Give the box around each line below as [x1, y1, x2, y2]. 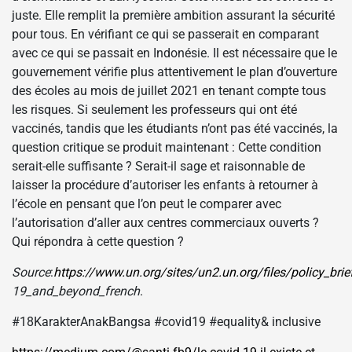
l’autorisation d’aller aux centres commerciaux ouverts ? [12, 214, 319, 230]
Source [12, 264, 50, 280]
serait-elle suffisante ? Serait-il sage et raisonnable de [12, 158, 305, 174]
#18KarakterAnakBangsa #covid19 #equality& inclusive [12, 313, 321, 329]
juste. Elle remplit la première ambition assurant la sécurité [12, 7, 335, 23]
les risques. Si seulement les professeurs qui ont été [12, 101, 297, 117]
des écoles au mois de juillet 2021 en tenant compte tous [12, 82, 326, 98]
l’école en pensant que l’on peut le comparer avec [12, 196, 281, 211]
